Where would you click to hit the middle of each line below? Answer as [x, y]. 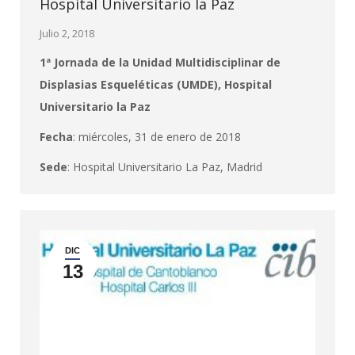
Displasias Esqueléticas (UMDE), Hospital [156, 84]
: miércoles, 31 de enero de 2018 [157, 137]
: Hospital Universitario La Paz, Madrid [165, 167]
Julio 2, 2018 [67, 33]
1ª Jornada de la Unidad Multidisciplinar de [160, 62]
